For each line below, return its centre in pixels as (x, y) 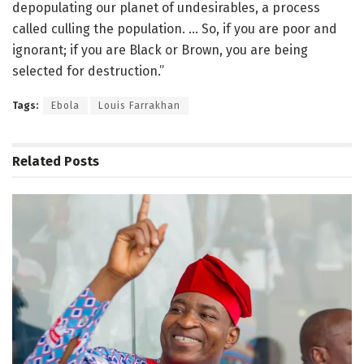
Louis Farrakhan (139, 106)
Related (37, 162)
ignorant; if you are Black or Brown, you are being (160, 50)
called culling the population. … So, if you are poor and (175, 29)
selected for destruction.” (88, 71)
